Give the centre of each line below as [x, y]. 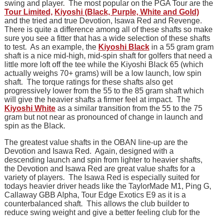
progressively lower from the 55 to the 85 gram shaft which [104, 91]
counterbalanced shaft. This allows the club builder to [97, 204]
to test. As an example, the [51, 47]
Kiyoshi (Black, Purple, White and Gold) [127, 12]
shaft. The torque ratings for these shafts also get [88, 82]
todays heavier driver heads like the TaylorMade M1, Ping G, [108, 186]
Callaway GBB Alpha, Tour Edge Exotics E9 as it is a [95, 195]
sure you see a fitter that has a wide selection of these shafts [107, 38]
